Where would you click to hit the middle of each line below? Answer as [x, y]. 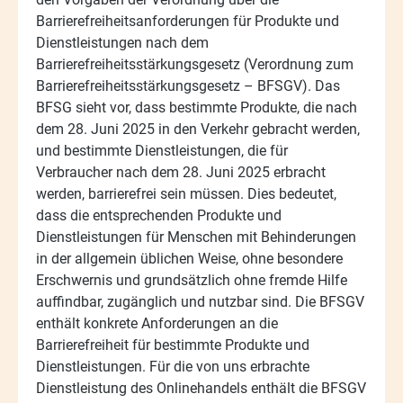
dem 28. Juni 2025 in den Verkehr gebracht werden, [198, 129]
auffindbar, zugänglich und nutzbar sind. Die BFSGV [200, 301]
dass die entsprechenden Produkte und [159, 215]
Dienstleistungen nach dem [122, 42]
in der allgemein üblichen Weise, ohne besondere [189, 258]
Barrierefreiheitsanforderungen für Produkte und [188, 21]
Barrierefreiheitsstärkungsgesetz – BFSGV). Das [188, 85]
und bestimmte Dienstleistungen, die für [162, 150]
